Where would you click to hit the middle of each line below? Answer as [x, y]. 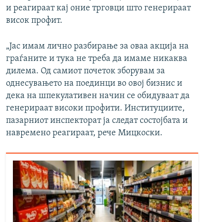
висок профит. [34, 21]
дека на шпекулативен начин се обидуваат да [98, 96]
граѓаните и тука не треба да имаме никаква [97, 59]
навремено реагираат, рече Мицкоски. [84, 133]
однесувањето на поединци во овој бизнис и [94, 84]
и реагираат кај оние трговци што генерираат [98, 8]
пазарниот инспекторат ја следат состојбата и [97, 121]
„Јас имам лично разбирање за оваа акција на [97, 47]
